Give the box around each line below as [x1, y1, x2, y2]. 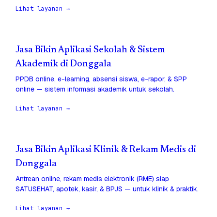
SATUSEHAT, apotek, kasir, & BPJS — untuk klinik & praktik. [15, 185, 199, 194]
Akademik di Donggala [15, 60, 111, 69]
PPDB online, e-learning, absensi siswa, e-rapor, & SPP [15, 75, 187, 84]
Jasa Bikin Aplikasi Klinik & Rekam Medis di [15, 145, 196, 155]
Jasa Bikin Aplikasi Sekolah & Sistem [15, 46, 165, 55]
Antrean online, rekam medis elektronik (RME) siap [15, 174, 169, 184]
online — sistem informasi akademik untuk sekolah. [15, 85, 174, 94]
